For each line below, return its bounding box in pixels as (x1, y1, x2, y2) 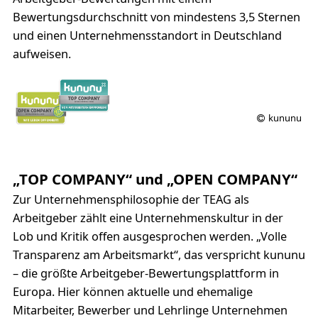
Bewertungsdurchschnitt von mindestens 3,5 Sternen (12, 9, 300, 26)
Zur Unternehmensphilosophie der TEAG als (12, 192, 249, 208)
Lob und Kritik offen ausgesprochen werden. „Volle (12, 229, 287, 245)
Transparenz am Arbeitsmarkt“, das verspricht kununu (12, 247, 305, 263)
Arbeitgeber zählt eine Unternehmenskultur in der (12, 210, 283, 226)
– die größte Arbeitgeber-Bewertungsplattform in (12, 265, 279, 282)
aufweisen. (12, 46, 71, 62)
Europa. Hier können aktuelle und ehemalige (12, 284, 253, 300)
